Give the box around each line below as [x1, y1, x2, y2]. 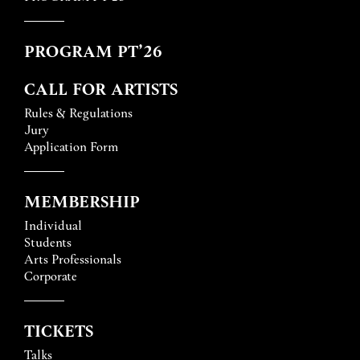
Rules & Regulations [24, 104, 133, 121]
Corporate [24, 267, 77, 284]
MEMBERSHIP [24, 190, 140, 212]
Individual [24, 216, 82, 234]
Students [24, 233, 72, 251]
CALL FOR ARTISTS [24, 77, 178, 100]
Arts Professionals [24, 250, 121, 268]
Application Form [24, 137, 119, 155]
